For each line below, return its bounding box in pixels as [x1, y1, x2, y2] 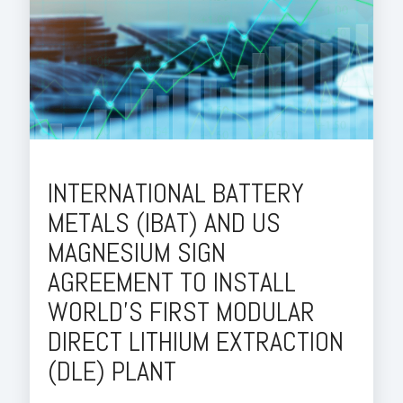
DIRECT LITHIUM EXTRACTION [48, 324, 344, 359]
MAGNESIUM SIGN [48, 235, 226, 270]
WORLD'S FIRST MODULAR [48, 294, 315, 329]
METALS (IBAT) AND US [48, 205, 281, 240]
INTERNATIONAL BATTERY [48, 175, 304, 210]
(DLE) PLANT [48, 354, 176, 389]
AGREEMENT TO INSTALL [48, 264, 296, 300]
